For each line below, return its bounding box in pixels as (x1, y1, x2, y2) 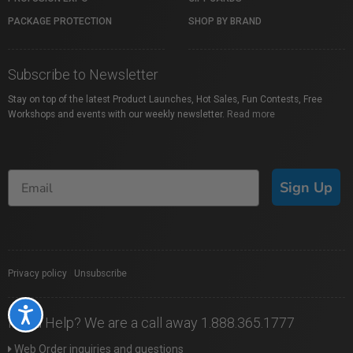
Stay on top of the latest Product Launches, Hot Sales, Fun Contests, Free (8, 94, 322, 106)
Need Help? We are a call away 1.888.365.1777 (8, 314, 295, 332)
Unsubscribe (74, 268, 127, 280)
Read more (227, 109, 275, 121)
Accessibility (35, 307, 95, 320)
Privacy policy (8, 268, 67, 280)
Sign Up (280, 177, 333, 197)
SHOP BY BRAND (188, 16, 262, 28)
